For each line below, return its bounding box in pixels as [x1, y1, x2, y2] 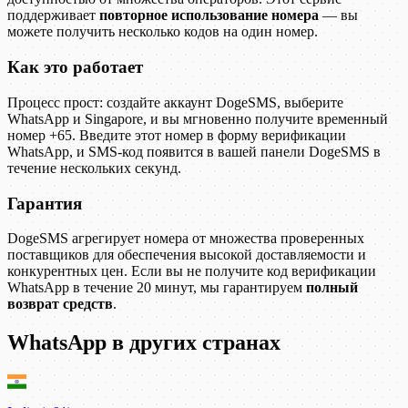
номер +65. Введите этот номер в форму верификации [7, 127, 346, 143]
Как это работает [7, 57, 143, 77]
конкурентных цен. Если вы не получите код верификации [7, 263, 376, 280]
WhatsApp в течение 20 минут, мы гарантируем [7, 280, 306, 296]
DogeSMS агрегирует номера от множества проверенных [7, 230, 364, 247]
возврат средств [7, 296, 113, 312]
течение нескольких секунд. [7, 159, 181, 176]
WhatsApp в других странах [7, 331, 280, 355]
